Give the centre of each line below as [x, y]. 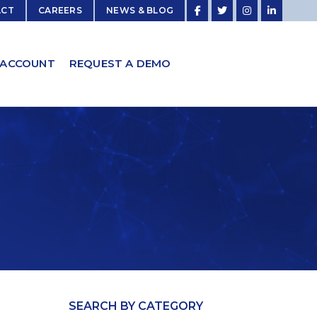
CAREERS [60, 10]
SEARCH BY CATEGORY [136, 306]
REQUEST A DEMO [120, 64]
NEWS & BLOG [140, 10]
